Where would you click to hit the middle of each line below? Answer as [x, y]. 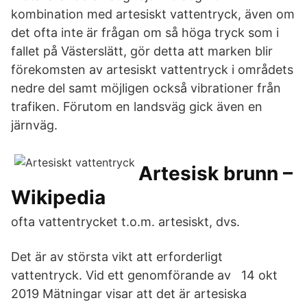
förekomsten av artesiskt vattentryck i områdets [152, 70]
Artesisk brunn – [216, 173]
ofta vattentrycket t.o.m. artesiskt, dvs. [125, 222]
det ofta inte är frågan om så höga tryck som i [145, 33]
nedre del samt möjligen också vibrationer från [146, 88]
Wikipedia [58, 197]
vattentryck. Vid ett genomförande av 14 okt [144, 275]
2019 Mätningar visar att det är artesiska [129, 294]
